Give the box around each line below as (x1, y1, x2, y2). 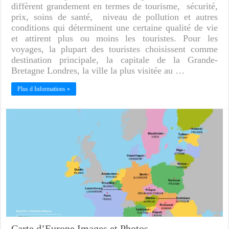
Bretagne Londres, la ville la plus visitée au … (11, 65, 185, 76)
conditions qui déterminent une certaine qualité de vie (11, 22, 218, 33)
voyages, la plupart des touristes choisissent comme (11, 43, 218, 54)
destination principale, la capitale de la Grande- (11, 54, 218, 65)
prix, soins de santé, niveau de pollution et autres (11, 11, 218, 22)
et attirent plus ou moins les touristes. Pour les (11, 33, 218, 43)
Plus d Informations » (17, 85, 71, 93)
